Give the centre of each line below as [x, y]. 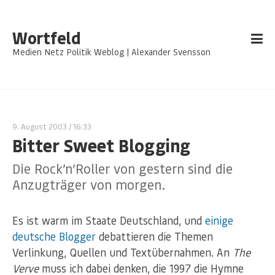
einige [219, 221]
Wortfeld [46, 38]
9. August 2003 [40, 126]
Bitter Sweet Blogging [101, 145]
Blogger [77, 237]
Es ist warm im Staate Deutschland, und [109, 221]
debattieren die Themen [154, 237]
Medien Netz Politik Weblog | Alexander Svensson [111, 52]
